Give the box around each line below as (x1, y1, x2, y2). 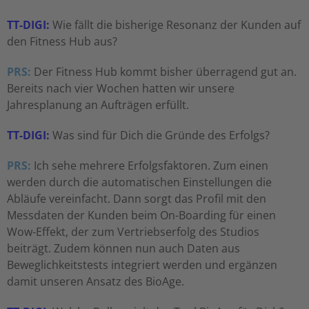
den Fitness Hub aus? (7, 34, 117, 50)
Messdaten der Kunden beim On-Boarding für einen (7, 208, 276, 223)
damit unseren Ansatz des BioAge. (7, 274, 184, 290)
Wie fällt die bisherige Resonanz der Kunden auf (50, 17, 301, 33)
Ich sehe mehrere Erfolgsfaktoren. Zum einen (31, 158, 268, 174)
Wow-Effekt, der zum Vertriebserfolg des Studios (7, 224, 259, 240)
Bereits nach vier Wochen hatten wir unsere (7, 81, 235, 97)
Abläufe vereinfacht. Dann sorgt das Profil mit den (7, 191, 266, 207)
